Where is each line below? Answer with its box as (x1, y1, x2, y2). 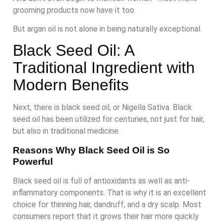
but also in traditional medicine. (13, 126, 120, 136)
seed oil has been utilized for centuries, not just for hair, (13, 114, 204, 124)
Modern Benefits (13, 76, 129, 94)
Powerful (13, 156, 53, 167)
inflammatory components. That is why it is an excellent (13, 187, 206, 197)
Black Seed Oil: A (13, 41, 134, 60)
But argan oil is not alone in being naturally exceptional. (13, 24, 202, 34)
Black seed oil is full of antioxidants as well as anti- (13, 176, 190, 185)
